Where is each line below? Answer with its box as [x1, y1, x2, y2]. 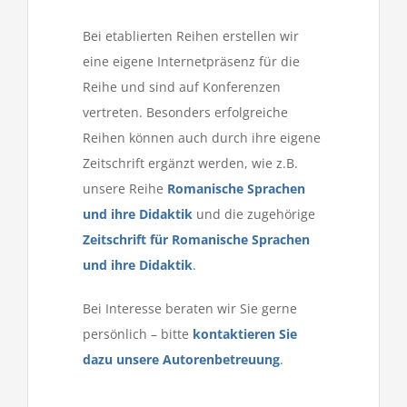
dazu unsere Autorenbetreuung [83, 351, 280, 369]
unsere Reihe [83, 180, 167, 198]
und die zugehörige [193, 205, 315, 223]
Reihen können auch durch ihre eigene [83, 129, 321, 147]
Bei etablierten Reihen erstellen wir [83, 27, 299, 45]
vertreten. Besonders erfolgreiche [83, 104, 288, 122]
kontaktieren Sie [193, 325, 297, 343]
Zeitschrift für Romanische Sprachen [83, 231, 310, 249]
